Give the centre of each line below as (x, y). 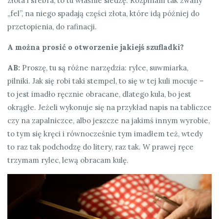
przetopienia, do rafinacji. (52, 27)
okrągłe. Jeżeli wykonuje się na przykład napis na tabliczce (109, 108)
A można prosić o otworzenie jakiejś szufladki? (96, 47)
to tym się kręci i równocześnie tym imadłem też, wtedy (105, 134)
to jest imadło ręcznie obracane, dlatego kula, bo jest (99, 94)
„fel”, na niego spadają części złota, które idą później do (103, 14)
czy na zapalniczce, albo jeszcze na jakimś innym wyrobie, (109, 121)
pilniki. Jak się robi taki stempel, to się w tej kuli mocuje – (106, 81)
